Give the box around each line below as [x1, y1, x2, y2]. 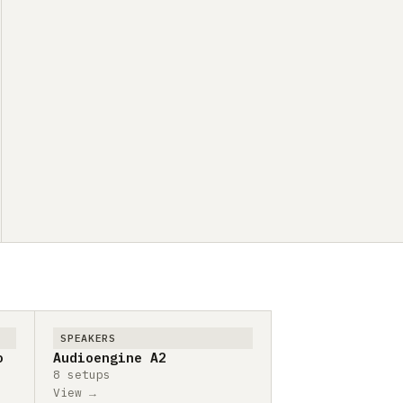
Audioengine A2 [53, 349, 167, 367]
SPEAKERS [60, 331, 116, 345]
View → [53, 385, 97, 401]
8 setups [53, 367, 112, 383]
